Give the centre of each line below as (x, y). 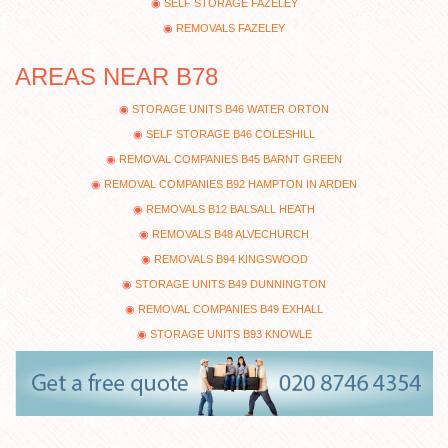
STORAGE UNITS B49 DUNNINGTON (230, 284)
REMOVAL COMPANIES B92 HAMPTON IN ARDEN (230, 184)
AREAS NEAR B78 (116, 77)
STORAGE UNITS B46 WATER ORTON (230, 109)
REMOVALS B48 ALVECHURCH (230, 234)
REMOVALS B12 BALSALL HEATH (230, 209)
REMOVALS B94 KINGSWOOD (230, 259)
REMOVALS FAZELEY (230, 28)
